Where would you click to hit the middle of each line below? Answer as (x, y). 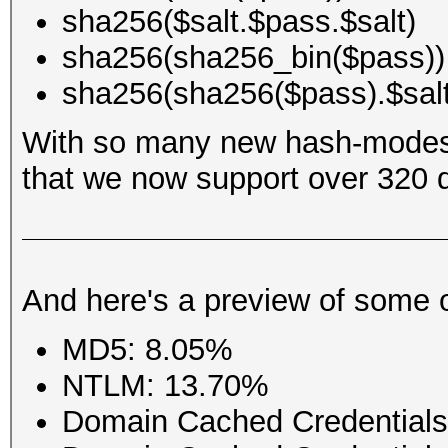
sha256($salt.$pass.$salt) (239, 21)
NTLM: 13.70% (165, 385)
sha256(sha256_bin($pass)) (253, 57)
